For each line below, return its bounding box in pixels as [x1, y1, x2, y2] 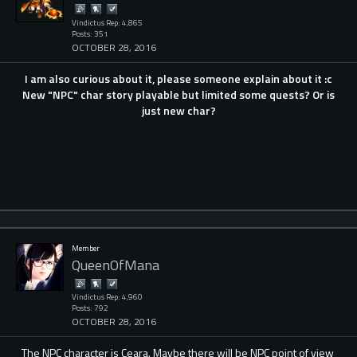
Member [72, 242, 100, 255]
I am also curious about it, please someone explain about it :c [25, 69, 332, 87]
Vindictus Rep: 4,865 [72, 16, 143, 29]
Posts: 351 [72, 27, 108, 40]
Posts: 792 [72, 302, 108, 315]
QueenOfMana [72, 253, 159, 276]
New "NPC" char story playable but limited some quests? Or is [22, 85, 335, 103]
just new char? [141, 101, 216, 119]
